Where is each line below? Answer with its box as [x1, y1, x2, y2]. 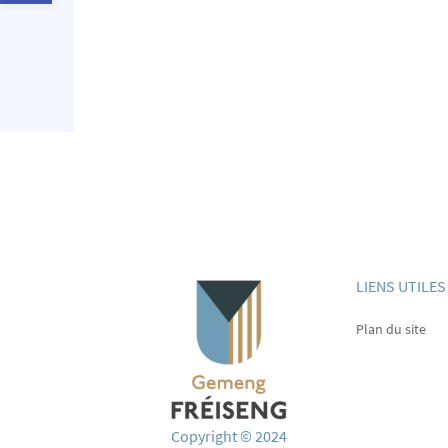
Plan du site [355, 319, 426, 338]
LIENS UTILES [355, 275, 446, 296]
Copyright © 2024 [171, 425, 288, 446]
